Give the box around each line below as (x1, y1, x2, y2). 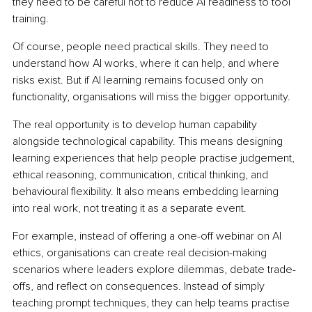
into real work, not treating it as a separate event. (13, 201, 247, 215)
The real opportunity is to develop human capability (13, 117, 260, 132)
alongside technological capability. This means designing (13, 134, 286, 148)
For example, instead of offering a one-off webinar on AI (13, 228, 284, 243)
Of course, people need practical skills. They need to (13, 39, 272, 54)
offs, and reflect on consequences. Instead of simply (13, 279, 267, 293)
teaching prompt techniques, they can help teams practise (13, 295, 292, 310)
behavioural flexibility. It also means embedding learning (13, 184, 281, 198)
